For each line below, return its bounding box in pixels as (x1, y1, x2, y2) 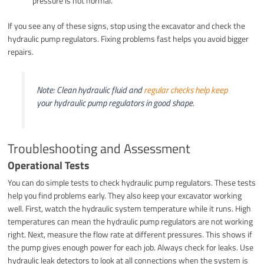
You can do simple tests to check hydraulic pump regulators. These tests (8, 176, 256, 189)
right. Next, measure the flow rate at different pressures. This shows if (8, 227, 253, 240)
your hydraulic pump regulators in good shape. (36, 95, 194, 110)
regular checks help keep (143, 82, 227, 97)
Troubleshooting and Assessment (8, 138, 191, 159)
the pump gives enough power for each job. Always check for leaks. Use (8, 240, 254, 253)
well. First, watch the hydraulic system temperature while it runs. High (8, 202, 252, 214)
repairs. (8, 45, 34, 58)
